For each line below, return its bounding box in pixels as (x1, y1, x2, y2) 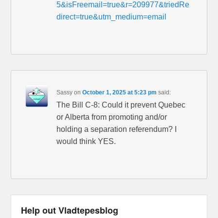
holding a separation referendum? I (56, 125, 177, 134)
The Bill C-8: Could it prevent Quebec (56, 101, 186, 109)
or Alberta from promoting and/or (56, 113, 167, 122)
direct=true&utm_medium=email (56, 13, 167, 21)
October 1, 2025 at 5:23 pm (82, 89, 157, 96)
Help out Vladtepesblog (21, 204, 119, 217)
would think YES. (56, 137, 116, 146)
